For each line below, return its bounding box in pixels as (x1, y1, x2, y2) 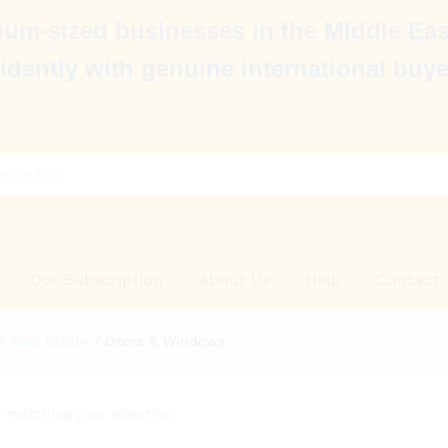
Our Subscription (30, 269, 164, 289)
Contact (376, 269, 440, 289)
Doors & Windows (105, 332, 225, 349)
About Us (198, 269, 271, 289)
